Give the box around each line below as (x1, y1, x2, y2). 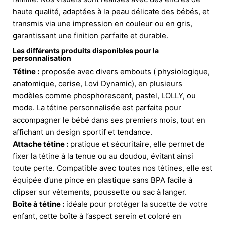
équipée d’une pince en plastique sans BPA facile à (13, 175, 192, 185)
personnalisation (13, 53, 71, 62)
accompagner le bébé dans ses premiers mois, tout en (13, 115, 205, 125)
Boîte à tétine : (13, 199, 64, 209)
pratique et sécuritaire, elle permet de (68, 139, 205, 149)
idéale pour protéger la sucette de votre (64, 199, 208, 209)
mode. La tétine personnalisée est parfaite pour (13, 102, 181, 113)
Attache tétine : (13, 139, 68, 149)
